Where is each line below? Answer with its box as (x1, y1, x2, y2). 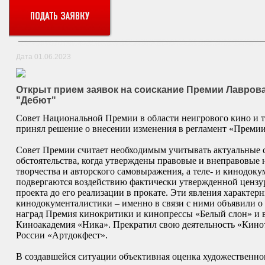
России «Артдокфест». (16, 230, 108, 240)
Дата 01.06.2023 (16, 53, 71, 61)
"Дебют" (16, 95, 56, 105)
